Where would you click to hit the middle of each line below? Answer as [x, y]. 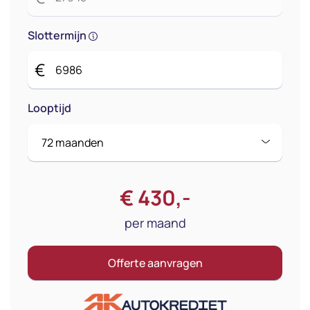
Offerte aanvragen [155, 263]
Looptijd [49, 108]
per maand [155, 222]
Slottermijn [58, 35]
